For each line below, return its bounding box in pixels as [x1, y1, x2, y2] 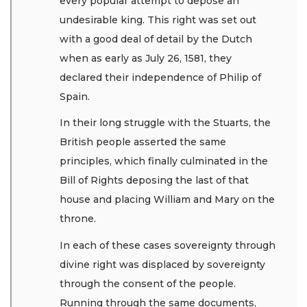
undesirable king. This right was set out [60, 13, 256, 26]
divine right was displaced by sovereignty [60, 258, 265, 271]
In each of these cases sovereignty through [60, 238, 275, 251]
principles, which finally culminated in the [60, 155, 268, 168]
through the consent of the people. [60, 277, 236, 290]
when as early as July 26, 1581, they [60, 51, 232, 64]
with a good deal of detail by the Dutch [60, 32, 252, 45]
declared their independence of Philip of [60, 71, 261, 84]
